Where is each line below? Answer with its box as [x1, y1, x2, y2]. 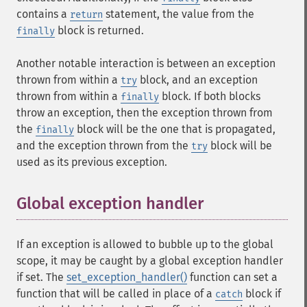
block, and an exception [137, 73, 258, 86]
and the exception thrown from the [16, 139, 191, 152]
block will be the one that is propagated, [74, 123, 275, 136]
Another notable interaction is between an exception [16, 57, 275, 70]
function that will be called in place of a [16, 287, 215, 300]
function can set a [187, 271, 278, 284]
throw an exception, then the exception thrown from [16, 106, 273, 119]
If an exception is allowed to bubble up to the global [16, 238, 273, 251]
